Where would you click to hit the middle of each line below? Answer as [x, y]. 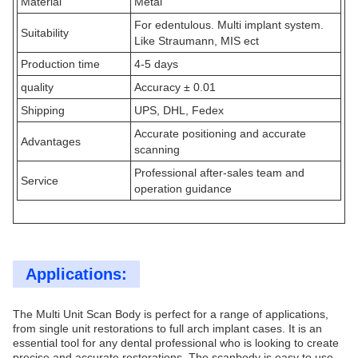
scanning [157, 149]
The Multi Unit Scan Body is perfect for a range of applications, [171, 314]
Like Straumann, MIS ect [197, 41]
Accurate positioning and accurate [220, 133]
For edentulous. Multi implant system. [229, 25]
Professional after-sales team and [219, 173]
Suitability [45, 33]
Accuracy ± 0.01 [175, 87]
